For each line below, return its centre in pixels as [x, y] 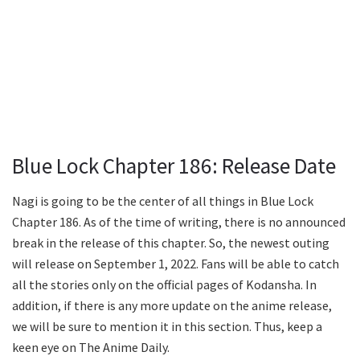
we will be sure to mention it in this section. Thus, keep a [167, 327]
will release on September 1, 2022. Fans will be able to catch [176, 264]
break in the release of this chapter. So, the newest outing [171, 243]
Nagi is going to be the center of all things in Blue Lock [163, 201]
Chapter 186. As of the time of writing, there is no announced [179, 222]
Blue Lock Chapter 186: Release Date [174, 165]
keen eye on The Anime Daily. [91, 348]
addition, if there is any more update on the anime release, [172, 306]
